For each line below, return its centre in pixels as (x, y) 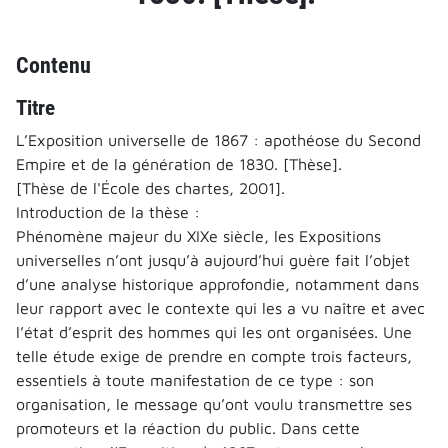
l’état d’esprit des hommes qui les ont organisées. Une (214, 331)
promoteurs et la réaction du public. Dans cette (188, 427)
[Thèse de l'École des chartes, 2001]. (150, 187)
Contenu (53, 64)
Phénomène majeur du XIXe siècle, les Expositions (198, 235)
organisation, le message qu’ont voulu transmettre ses (214, 403)
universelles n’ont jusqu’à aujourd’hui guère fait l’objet (213, 259)
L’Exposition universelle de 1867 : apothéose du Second (218, 139)
